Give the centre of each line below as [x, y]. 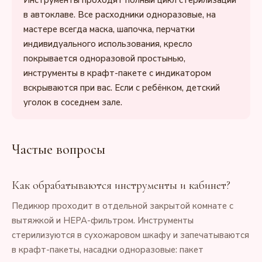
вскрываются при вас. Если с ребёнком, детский [122, 88]
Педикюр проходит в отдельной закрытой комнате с [123, 206]
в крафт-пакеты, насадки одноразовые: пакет [108, 250]
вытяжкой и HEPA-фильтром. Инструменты [103, 220]
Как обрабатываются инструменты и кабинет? [121, 185]
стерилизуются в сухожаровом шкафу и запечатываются [130, 235]
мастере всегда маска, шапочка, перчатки [109, 29]
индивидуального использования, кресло [108, 44]
